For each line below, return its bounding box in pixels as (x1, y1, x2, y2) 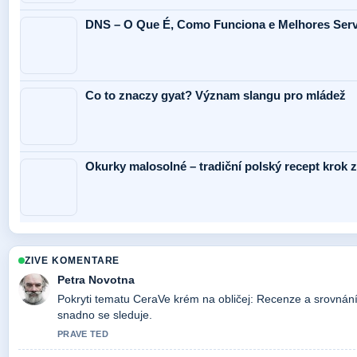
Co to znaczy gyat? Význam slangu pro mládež (85, 88, 346, 103)
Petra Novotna (57, 273, 135, 287)
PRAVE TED (57, 329, 108, 339)
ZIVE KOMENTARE (25, 255, 120, 267)
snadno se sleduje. (57, 308, 152, 322)
